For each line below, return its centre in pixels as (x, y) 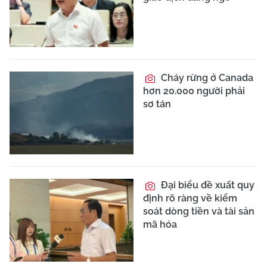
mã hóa (160, 224)
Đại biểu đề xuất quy (207, 185)
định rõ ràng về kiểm (190, 198)
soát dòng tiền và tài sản (199, 211)
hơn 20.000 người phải (194, 91)
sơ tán (157, 104)
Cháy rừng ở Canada (206, 78)
